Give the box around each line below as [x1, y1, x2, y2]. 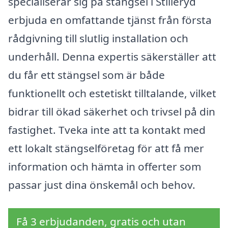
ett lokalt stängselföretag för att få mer [8, 141, 204, 156]
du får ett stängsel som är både [8, 68, 165, 82]
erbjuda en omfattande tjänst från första [8, 13, 212, 27]
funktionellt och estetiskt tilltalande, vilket [8, 86, 216, 101]
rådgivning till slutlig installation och [8, 31, 188, 46]
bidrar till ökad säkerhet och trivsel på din [8, 104, 215, 119]
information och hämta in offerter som [8, 159, 201, 174]
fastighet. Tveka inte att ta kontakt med [8, 123, 206, 137]
